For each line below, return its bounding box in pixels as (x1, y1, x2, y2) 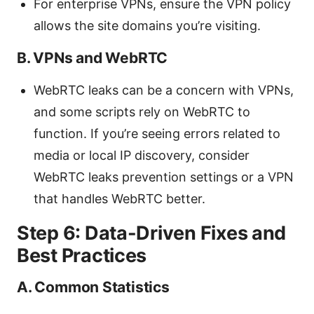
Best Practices (17, 243, 147, 267)
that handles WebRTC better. (34, 191, 205, 206)
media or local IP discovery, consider (34, 147, 250, 163)
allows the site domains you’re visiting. (34, 18, 261, 33)
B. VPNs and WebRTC (17, 48, 168, 67)
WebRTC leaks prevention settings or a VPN (34, 169, 294, 184)
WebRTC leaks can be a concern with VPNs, (34, 82, 294, 97)
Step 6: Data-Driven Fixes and (17, 221, 287, 245)
